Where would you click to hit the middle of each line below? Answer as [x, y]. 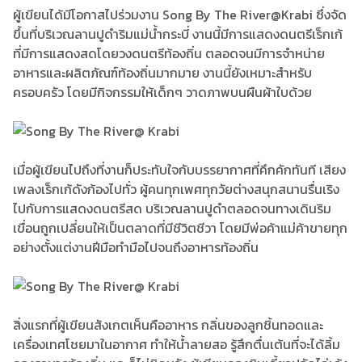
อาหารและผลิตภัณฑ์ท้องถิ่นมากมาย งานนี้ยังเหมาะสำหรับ [162, 73]
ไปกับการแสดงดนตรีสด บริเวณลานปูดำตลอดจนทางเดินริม [172, 208]
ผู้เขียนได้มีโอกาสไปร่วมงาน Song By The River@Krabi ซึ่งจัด [180, 15]
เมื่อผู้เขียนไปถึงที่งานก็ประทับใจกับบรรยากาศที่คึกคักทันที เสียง [179, 170]
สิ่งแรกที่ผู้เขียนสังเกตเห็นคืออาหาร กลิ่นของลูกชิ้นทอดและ [168, 325]
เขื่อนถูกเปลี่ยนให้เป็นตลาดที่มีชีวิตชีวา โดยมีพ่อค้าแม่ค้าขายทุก [180, 228]
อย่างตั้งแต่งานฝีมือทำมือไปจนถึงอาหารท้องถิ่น [137, 247]
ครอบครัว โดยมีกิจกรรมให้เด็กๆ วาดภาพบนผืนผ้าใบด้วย [162, 92]
